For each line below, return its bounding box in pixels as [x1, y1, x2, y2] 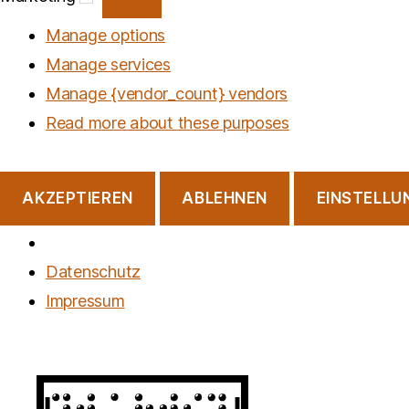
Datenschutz [46, 261, 142, 281]
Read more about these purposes [46, 113, 289, 133]
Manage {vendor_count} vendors [46, 84, 288, 104]
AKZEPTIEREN [22, 189, 133, 208]
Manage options [46, 26, 166, 46]
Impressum [46, 290, 125, 310]
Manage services [46, 55, 171, 75]
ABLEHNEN [182, 189, 267, 208]
